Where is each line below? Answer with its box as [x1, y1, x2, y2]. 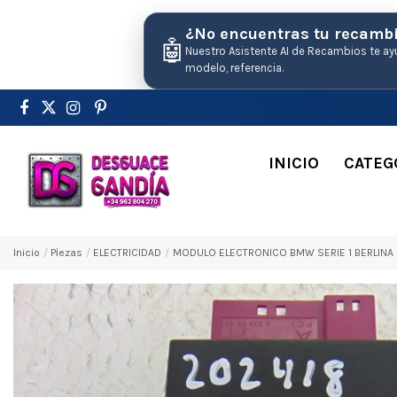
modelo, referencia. [185, 61, 284, 74]
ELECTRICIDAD [93, 245, 162, 259]
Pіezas [51, 245, 83, 259]
